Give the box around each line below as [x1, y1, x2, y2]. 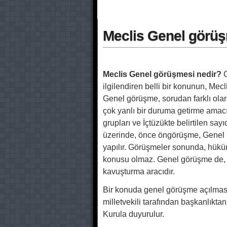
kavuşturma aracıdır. [103, 167, 175, 176]
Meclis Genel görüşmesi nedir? [103, 70, 221, 79]
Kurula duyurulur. [103, 210, 164, 218]
